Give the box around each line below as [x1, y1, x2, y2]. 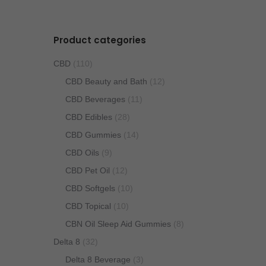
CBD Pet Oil [65, 166, 110, 175]
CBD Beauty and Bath [65, 77, 147, 86]
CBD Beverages [65, 94, 125, 104]
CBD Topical [65, 201, 111, 211]
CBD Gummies [65, 130, 121, 140]
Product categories [53, 34, 146, 46]
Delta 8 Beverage [65, 255, 131, 264]
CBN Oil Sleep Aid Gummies [65, 219, 171, 229]
